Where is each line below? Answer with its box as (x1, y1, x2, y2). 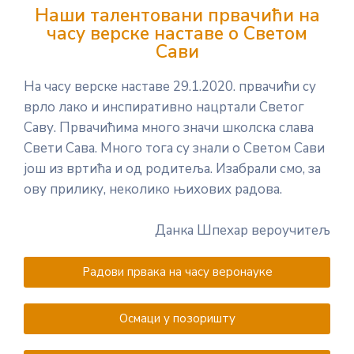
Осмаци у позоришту (119, 311, 235, 326)
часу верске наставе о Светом (47, 21, 307, 46)
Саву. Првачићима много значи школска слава (24, 119, 314, 137)
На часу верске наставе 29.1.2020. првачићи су (24, 77, 316, 96)
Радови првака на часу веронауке (81, 264, 273, 280)
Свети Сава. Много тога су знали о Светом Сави (24, 139, 325, 157)
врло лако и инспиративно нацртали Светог (24, 98, 304, 116)
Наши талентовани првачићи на (34, 3, 320, 28)
